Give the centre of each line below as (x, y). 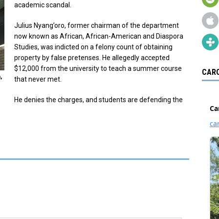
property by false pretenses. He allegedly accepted (92, 57)
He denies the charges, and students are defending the (99, 99)
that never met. (38, 79)
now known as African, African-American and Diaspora (99, 36)
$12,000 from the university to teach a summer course (98, 68)
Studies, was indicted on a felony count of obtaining (93, 47)
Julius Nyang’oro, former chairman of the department (97, 25)
